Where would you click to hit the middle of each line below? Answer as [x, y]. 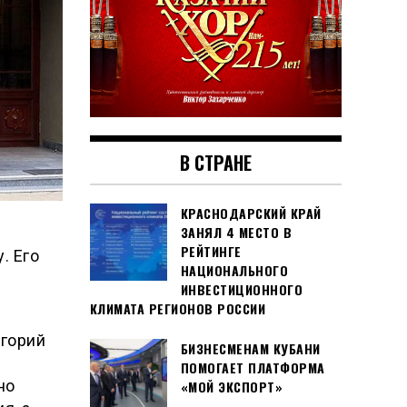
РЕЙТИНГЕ [211, 251]
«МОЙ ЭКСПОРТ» [231, 387]
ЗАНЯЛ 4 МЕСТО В [236, 232]
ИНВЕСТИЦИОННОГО [241, 289]
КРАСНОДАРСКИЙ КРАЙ [251, 213]
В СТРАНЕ [215, 163]
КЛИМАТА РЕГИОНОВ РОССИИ [177, 308]
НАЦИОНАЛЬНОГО [234, 270]
